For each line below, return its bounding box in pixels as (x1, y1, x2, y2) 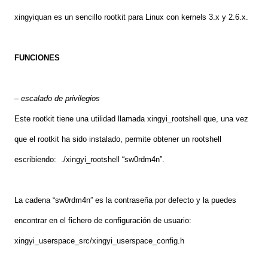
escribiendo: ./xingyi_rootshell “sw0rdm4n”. (14, 155, 165, 165)
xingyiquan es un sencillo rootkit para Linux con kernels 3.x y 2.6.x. (14, 13, 248, 22)
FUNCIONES (14, 53, 60, 63)
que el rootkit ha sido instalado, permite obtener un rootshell (14, 135, 221, 144)
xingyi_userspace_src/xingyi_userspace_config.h (14, 236, 184, 246)
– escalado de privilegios (14, 94, 100, 103)
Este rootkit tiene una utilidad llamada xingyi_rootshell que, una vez (14, 114, 248, 124)
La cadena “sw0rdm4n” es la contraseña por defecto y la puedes (14, 196, 236, 205)
